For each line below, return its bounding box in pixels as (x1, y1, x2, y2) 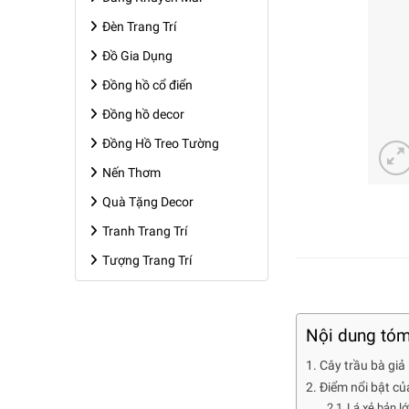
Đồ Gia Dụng (102, 48, 173, 63)
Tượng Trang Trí (102, 253, 192, 267)
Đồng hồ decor (102, 107, 184, 121)
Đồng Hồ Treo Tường (102, 136, 219, 151)
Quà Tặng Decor (102, 194, 194, 209)
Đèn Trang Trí (102, 19, 176, 34)
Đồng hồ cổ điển (102, 78, 193, 92)
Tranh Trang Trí (102, 224, 187, 238)
